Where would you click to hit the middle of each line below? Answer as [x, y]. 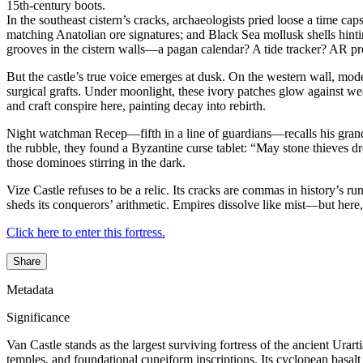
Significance [38, 318]
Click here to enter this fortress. [86, 233]
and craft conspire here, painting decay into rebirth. [136, 106]
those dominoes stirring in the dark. [96, 163]
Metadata [30, 290]
